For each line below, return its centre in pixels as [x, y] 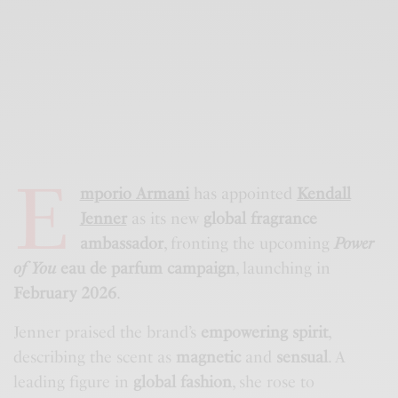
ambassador [121, 243]
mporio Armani [134, 193]
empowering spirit [265, 332]
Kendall [323, 193]
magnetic [209, 357]
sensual [302, 357]
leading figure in [74, 382]
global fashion [183, 382]
